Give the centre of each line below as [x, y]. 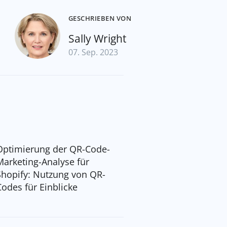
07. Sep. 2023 [93, 52]
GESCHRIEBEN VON [100, 18]
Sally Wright [97, 39]
